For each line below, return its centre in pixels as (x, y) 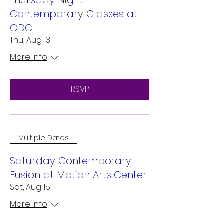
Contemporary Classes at (74, 14)
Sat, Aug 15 (30, 187)
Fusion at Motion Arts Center (78, 175)
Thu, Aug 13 (30, 40)
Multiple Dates (44, 138)
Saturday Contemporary (71, 161)
